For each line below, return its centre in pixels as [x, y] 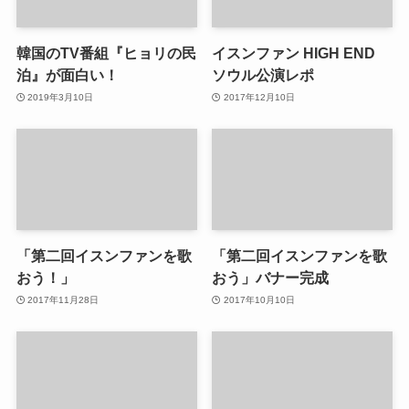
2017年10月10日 [259, 299]
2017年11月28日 [63, 299]
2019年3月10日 [61, 97]
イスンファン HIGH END [294, 53]
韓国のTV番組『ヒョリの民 [106, 53]
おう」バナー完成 [271, 278]
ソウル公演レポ [263, 75]
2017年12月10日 [259, 97]
